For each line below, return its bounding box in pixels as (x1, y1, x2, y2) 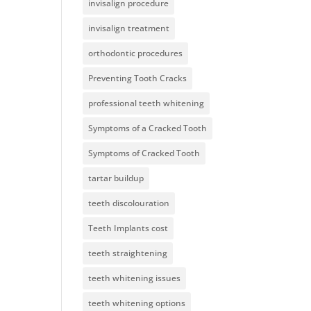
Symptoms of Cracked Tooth (88, 147, 201, 159)
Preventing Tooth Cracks (88, 72, 187, 84)
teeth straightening (88, 247, 168, 259)
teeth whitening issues (88, 272, 181, 284)
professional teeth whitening (88, 97, 205, 109)
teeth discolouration (88, 197, 170, 209)
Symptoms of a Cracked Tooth (88, 122, 208, 134)
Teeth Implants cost (88, 222, 169, 234)
